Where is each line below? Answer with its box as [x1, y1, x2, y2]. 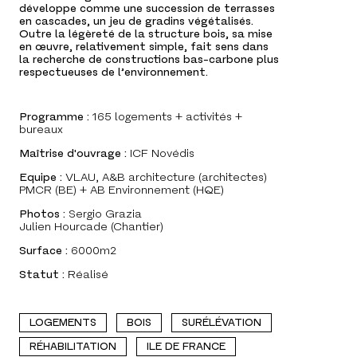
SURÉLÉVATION [182, 316, 261, 329]
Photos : [19, 206, 65, 222]
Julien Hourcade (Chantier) [19, 219, 163, 234]
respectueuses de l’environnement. [19, 65, 208, 80]
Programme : [19, 109, 89, 124]
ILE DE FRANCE [147, 339, 226, 353]
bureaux [19, 122, 63, 137]
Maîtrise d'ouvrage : [19, 146, 127, 161]
